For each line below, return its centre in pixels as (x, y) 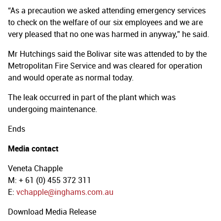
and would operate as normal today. (71, 77)
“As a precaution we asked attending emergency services (107, 10)
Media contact (33, 148)
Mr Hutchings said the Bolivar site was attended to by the (107, 54)
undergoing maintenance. (53, 109)
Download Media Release (52, 212)
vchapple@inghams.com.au (65, 192)
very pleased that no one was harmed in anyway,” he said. (109, 34)
